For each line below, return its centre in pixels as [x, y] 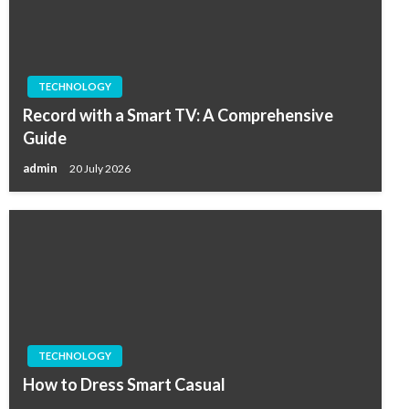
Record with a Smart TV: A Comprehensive [178, 115]
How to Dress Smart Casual [124, 385]
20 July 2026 [100, 169]
